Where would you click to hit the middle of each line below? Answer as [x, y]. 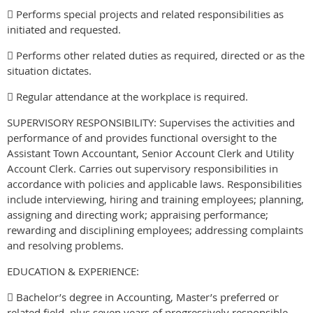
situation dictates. [49, 70]
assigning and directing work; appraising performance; [138, 214]
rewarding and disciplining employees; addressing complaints [155, 230]
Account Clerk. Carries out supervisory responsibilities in [143, 168]
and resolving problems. [65, 245]
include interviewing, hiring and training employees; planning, [155, 199]
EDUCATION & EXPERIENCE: [73, 271]
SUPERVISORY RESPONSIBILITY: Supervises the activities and [151, 122]
